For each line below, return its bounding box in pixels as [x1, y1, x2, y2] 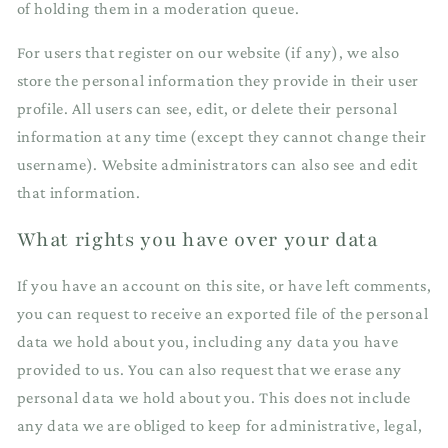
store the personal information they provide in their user [16, 71, 420, 91]
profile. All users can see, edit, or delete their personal [16, 99, 398, 119]
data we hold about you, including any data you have [16, 331, 399, 351]
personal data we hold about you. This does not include [16, 387, 412, 407]
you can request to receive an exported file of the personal [16, 303, 429, 323]
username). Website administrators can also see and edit [16, 155, 418, 175]
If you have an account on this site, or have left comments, [16, 275, 432, 295]
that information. [16, 183, 141, 203]
